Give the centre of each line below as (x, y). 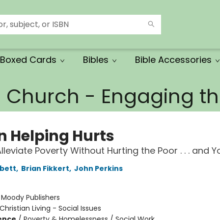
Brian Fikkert (45, 168)
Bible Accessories (173, 60)
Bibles (96, 60)
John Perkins (98, 168)
